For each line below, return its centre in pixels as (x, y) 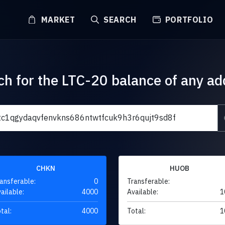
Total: (136, 211)
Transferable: (148, 181)
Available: (143, 192)
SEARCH (119, 20)
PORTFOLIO (188, 20)
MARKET (57, 20)
